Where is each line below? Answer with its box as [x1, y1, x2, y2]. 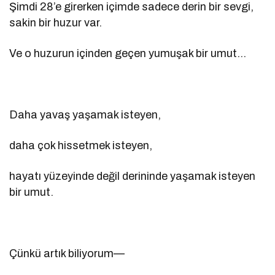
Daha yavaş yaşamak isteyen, [9, 109, 161, 122]
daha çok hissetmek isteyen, [9, 139, 153, 152]
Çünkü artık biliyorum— [9, 247, 125, 260]
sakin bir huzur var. [9, 17, 103, 29]
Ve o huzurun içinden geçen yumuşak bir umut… [9, 47, 247, 60]
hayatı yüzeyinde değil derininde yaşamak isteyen [9, 170, 256, 183]
